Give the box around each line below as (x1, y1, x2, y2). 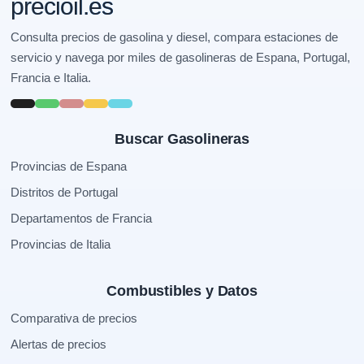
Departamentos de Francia (11, 211, 153, 225)
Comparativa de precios (11, 311, 138, 325)
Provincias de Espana (11, 159, 128, 173)
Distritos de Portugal (11, 185, 119, 199)
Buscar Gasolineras (115, 131, 249, 147)
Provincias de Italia (11, 237, 111, 251)
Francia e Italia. (11, 71, 92, 84)
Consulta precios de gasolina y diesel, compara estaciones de (11, 30, 339, 44)
